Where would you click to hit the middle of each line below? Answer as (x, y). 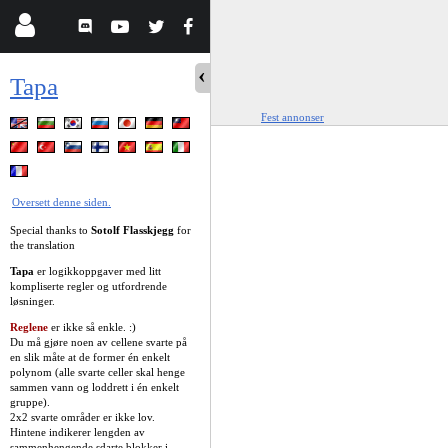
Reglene (29, 326)
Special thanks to (50, 229)
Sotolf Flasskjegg (132, 229)
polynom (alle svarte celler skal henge (97, 371)
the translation (42, 244)
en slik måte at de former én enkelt (90, 356)
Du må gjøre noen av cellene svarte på (98, 341)
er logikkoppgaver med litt (97, 270)
